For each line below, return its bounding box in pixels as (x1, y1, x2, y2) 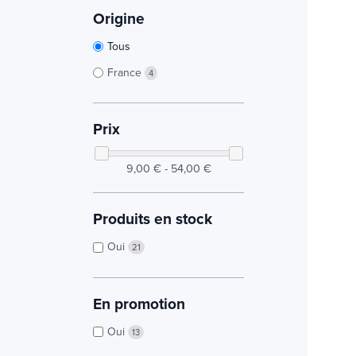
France (107, 64, 145, 81)
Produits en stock (93, 207, 212, 230)
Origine (93, 7, 145, 30)
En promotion (93, 292, 185, 315)
